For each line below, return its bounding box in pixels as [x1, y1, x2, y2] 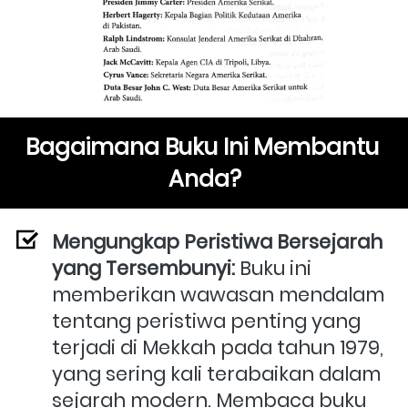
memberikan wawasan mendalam [52, 281, 384, 309]
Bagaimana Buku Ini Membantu [25, 131, 379, 164]
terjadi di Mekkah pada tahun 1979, [52, 334, 383, 362]
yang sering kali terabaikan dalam [52, 361, 381, 388]
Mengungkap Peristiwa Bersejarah [52, 229, 382, 256]
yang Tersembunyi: [52, 255, 235, 282]
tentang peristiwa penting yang [52, 308, 361, 335]
